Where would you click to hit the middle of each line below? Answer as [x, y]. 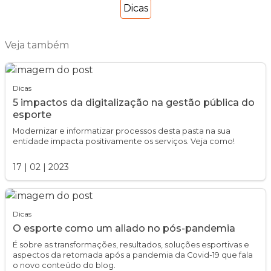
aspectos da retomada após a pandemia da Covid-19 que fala [133, 255]
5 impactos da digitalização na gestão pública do [134, 103]
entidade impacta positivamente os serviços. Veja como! [124, 142]
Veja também [37, 45]
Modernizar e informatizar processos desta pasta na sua [122, 131]
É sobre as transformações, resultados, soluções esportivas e [131, 245]
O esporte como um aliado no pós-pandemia [124, 229]
